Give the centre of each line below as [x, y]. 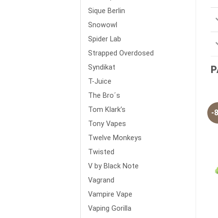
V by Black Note [113, 166]
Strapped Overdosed [121, 53]
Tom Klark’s [107, 109]
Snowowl [103, 25]
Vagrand [101, 180]
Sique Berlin [107, 11]
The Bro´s [104, 95]
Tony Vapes [107, 124]
